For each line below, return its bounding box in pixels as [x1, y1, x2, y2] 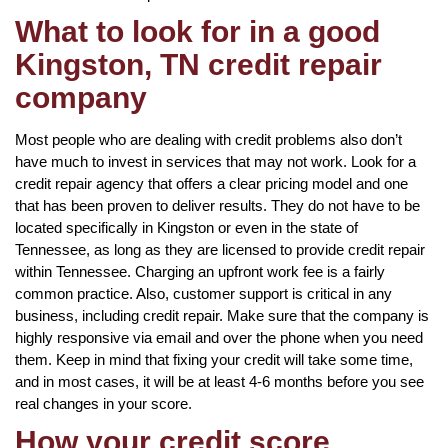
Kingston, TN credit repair [15, 47, 382, 81]
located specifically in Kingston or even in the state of [15, 218, 358, 236]
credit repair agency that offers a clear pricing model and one [15, 174, 408, 192]
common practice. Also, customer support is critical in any [15, 284, 392, 302]
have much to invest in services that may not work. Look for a [15, 152, 416, 170]
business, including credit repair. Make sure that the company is [15, 306, 429, 324]
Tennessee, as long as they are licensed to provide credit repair [15, 240, 425, 258]
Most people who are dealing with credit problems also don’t [15, 130, 402, 148]
